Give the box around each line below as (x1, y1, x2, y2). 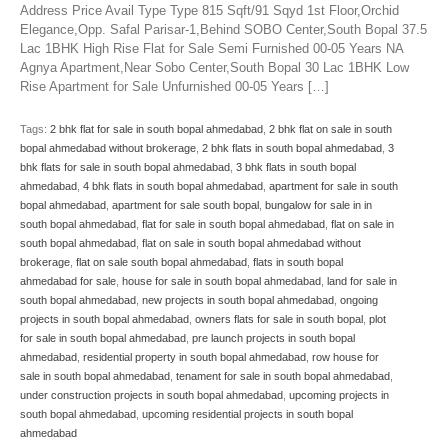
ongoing (340, 294, 378, 307)
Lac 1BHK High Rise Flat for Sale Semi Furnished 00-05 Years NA (20, 41, 403, 57)
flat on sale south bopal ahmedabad (76, 256, 247, 269)
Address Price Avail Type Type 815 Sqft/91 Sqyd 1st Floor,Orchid (20, 3, 399, 19)
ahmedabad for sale (20, 275, 116, 288)
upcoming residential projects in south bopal (142, 408, 353, 421)
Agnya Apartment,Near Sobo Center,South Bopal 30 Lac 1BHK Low (20, 60, 409, 76)
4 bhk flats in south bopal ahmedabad (83, 180, 263, 193)
